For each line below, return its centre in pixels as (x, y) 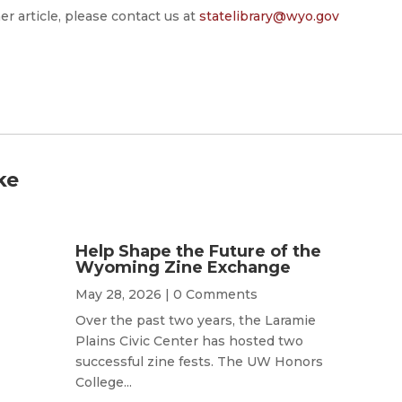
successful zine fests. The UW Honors (199, 361)
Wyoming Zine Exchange (183, 267)
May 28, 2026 (118, 294)
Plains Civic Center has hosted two (189, 341)
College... (103, 382)
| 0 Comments (209, 294)
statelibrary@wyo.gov (270, 17)
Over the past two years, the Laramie (195, 320)
